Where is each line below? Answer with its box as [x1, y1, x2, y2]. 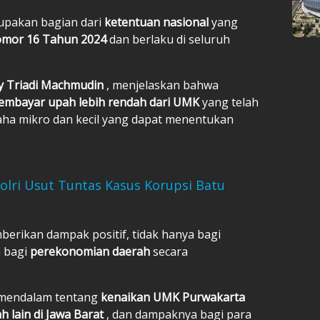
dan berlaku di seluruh [109, 31, 230, 47]
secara [153, 243, 188, 259]
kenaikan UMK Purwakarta [101, 289, 245, 305]
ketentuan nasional [104, 14, 211, 30]
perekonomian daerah [30, 243, 153, 259]
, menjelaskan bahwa [106, 76, 219, 93]
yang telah [202, 94, 259, 110]
